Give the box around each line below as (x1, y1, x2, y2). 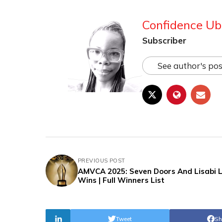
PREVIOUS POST (78, 157, 125, 164)
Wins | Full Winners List (78, 175, 165, 185)
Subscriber (142, 35, 186, 46)
